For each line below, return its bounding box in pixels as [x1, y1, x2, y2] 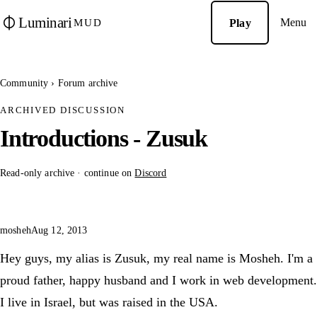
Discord [134, 167, 167, 178]
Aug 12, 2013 [30, 225, 88, 236]
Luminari [18, 13, 72, 31]
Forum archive [57, 77, 118, 88]
